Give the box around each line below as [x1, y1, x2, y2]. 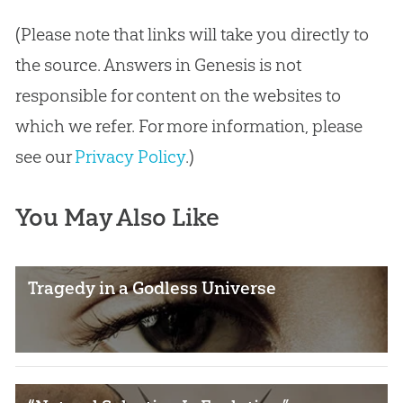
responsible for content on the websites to [14, 85, 341, 107]
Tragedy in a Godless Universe [28, 277, 277, 300]
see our [14, 146, 75, 168]
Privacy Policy [74, 146, 185, 168]
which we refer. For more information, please [14, 115, 363, 138]
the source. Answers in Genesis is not [14, 54, 301, 76]
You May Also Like [14, 202, 219, 233]
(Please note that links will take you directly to [14, 23, 369, 46]
